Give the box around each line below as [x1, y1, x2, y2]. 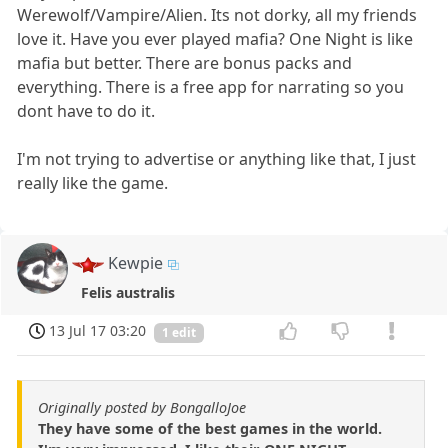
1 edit [162, 324, 196, 341]
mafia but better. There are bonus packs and [17, 52, 353, 75]
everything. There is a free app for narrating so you [17, 76, 405, 99]
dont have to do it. [17, 100, 156, 123]
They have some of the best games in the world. [38, 418, 382, 438]
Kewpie [108, 252, 164, 275]
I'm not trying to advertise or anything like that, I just [17, 148, 417, 171]
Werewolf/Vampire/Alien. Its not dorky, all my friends [17, 4, 418, 27]
